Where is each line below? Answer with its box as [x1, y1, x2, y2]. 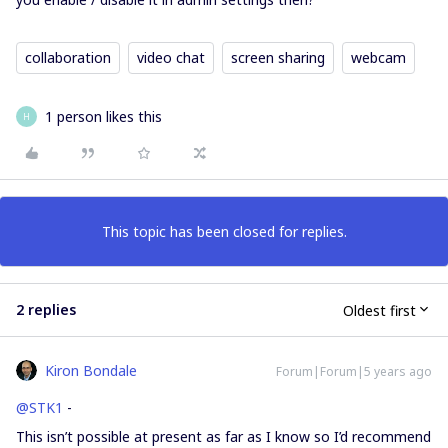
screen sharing [231, 48, 325, 67]
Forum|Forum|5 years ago [276, 363, 432, 380]
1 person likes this [45, 107, 162, 126]
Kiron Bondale [45, 361, 137, 380]
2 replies [16, 300, 76, 319]
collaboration [25, 48, 111, 67]
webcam [351, 48, 406, 67]
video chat [137, 48, 205, 67]
